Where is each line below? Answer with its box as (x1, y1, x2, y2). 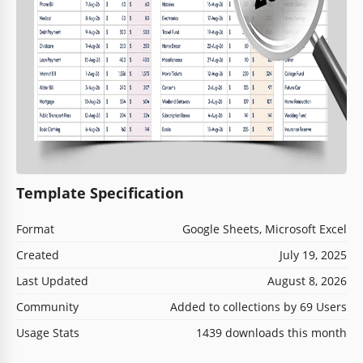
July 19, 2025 (280, 246, 347, 263)
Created (16, 246, 59, 263)
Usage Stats (16, 324, 79, 340)
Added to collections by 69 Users (170, 298, 347, 314)
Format (16, 220, 54, 237)
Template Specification (16, 182, 184, 203)
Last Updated (16, 272, 88, 288)
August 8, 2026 (267, 272, 347, 288)
